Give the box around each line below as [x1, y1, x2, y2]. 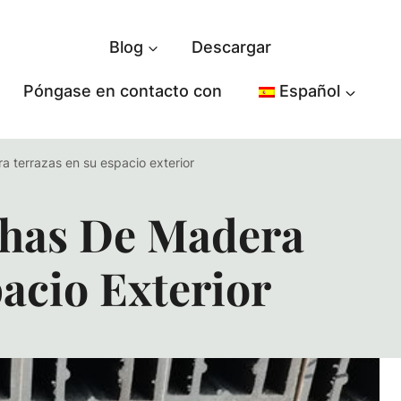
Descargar [191, 37, 271, 56]
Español [279, 81, 340, 101]
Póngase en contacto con [23, 81, 222, 101]
